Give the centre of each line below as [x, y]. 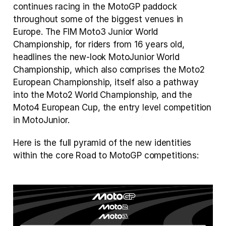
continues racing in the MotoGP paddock [95, 7]
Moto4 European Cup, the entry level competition [112, 107]
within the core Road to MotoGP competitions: [106, 155]
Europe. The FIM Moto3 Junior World [86, 32]
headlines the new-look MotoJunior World [96, 57]
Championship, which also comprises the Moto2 [109, 70]
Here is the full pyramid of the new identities [102, 143]
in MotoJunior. [41, 120]
